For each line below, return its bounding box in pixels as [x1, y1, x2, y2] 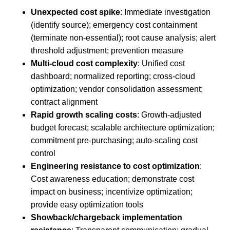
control [31, 148, 55, 158]
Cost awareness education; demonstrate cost [31, 174, 194, 183]
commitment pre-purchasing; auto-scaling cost [31, 136, 198, 145]
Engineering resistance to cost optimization [31, 161, 200, 170]
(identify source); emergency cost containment [31, 20, 197, 29]
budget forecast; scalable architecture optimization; [31, 123, 215, 132]
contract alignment [31, 97, 98, 106]
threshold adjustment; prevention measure [31, 46, 183, 55]
